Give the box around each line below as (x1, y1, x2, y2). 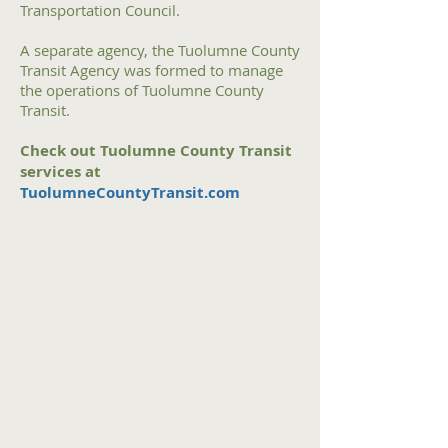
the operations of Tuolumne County (20, 80, 264, 100)
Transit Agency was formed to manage (20, 60, 283, 80)
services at (20, 161, 101, 182)
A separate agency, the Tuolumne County (20, 40, 300, 60)
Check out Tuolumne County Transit (20, 140, 292, 161)
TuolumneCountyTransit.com (20, 182, 240, 203)
